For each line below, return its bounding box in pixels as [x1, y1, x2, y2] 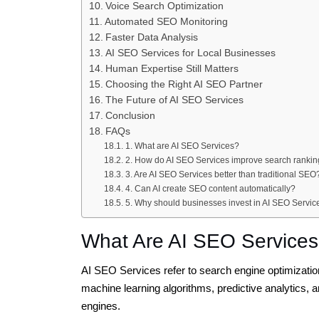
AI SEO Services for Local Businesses [105, 47, 276, 58]
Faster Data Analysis [105, 31, 198, 43]
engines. [81, 299, 120, 312]
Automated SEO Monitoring [104, 16, 228, 27]
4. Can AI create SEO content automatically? [125, 183, 296, 194]
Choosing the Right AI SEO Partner [105, 78, 263, 90]
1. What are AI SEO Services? [125, 140, 239, 151]
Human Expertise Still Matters [105, 63, 239, 74]
